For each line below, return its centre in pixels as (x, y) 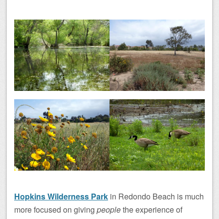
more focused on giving (55, 210)
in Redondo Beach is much (156, 197)
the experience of (152, 210)
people (109, 210)
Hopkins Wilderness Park (61, 197)
